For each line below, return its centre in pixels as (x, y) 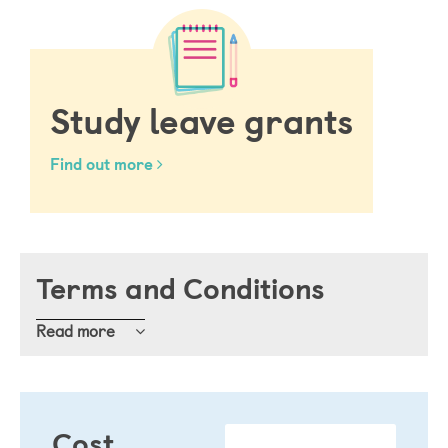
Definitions (124, 418)
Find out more (103, 162)
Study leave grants (201, 120)
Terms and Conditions (180, 287)
